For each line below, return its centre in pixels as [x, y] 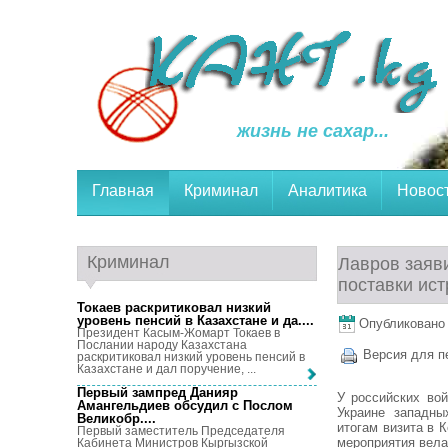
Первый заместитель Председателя [181, 431]
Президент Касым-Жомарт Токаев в [178, 333]
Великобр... [114, 419]
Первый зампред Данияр [157, 393]
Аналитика [327, 190]
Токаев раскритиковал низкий [174, 307]
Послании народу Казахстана [162, 345]
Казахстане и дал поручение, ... [166, 369]
